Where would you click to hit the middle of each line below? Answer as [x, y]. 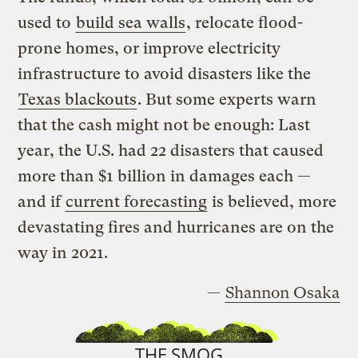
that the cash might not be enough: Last [164, 125]
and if [42, 202]
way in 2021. [63, 253]
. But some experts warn [227, 100]
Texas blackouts [78, 100]
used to [47, 23]
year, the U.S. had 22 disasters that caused [171, 151]
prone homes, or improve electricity [149, 49]
